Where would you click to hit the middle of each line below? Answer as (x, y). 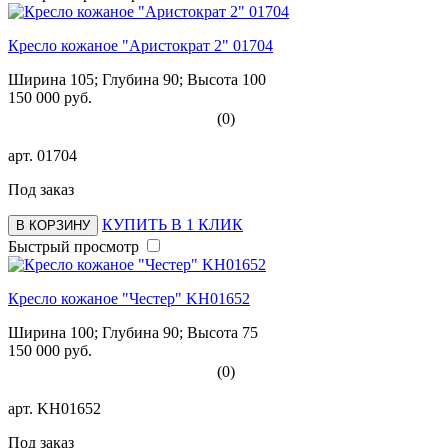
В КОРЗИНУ (53, 225)
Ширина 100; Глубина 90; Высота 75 (133, 332)
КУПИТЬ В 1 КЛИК (172, 224)
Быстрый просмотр (73, 246)
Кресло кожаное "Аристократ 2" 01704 (140, 45)
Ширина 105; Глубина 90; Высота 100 (137, 79)
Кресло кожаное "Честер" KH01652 (129, 298)
